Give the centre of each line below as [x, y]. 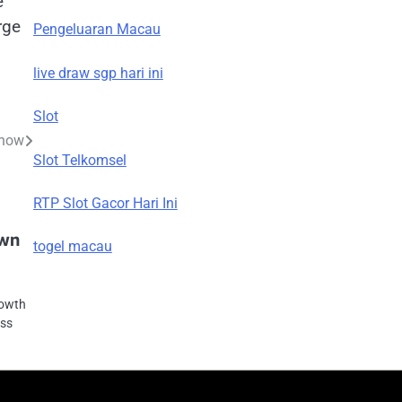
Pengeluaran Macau [96, 30]
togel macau [72, 247]
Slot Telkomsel [79, 160]
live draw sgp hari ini [98, 73]
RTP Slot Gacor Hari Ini [105, 203]
